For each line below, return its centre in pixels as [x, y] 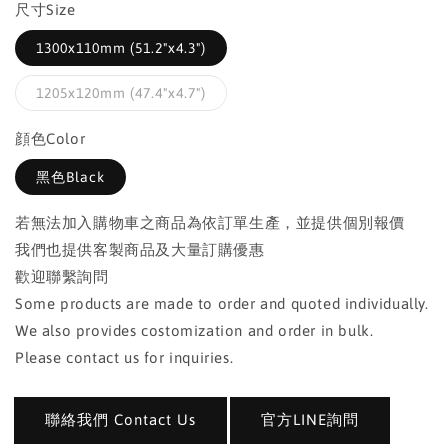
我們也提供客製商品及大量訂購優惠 [140, 249]
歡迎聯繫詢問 [62, 276]
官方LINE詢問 [309, 419]
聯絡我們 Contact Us [120, 419]
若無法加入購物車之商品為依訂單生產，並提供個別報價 [210, 222]
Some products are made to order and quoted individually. [222, 303]
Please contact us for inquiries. [124, 357]
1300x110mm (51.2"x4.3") [121, 48]
